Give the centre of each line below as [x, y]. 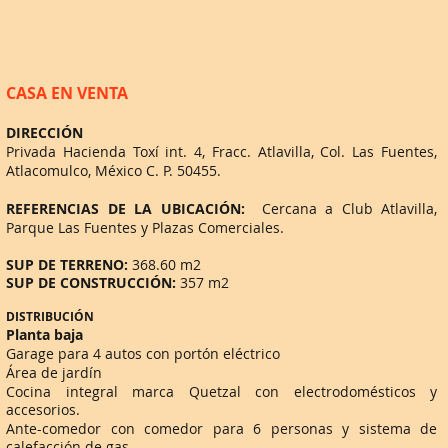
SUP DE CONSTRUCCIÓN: [91, 282]
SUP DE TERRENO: [67, 264]
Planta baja [44, 334]
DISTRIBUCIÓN [50, 316]
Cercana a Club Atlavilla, [340, 208]
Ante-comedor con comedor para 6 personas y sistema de [221, 428]
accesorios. [43, 409]
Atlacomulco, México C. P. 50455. [113, 170]
